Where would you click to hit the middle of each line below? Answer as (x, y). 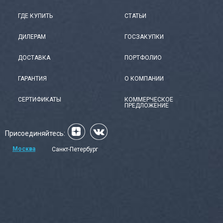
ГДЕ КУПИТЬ (35, 16)
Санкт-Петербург (75, 150)
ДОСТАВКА (34, 58)
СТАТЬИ (135, 16)
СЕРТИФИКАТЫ (40, 100)
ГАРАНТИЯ (32, 79)
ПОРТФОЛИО (143, 58)
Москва (24, 149)
